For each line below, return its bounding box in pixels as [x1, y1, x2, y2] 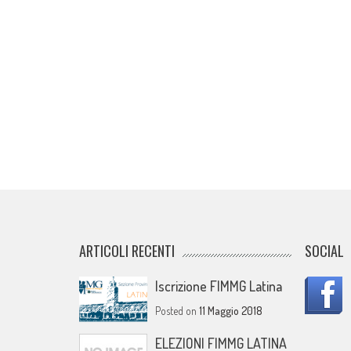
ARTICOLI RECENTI [78, 241, 175, 262]
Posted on [155, 304, 200, 318]
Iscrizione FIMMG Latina [155, 277, 283, 295]
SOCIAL [305, 241, 345, 262]
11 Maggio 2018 [199, 304, 263, 318]
